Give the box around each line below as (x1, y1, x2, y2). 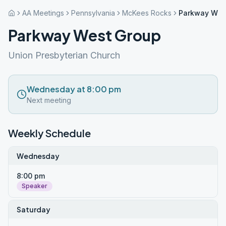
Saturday (17, 205, 50, 214)
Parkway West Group (8, 26, 161, 45)
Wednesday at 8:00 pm (27, 84, 121, 94)
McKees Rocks (122, 9, 172, 17)
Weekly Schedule (8, 127, 91, 139)
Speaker (22, 182, 47, 190)
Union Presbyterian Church (8, 50, 120, 61)
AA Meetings (22, 9, 64, 17)
